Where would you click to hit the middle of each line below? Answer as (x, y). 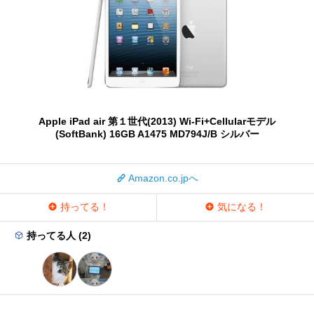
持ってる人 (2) (57, 235)
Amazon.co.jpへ (162, 178)
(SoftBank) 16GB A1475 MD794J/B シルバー (157, 134)
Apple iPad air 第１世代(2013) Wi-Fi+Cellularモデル (157, 121)
